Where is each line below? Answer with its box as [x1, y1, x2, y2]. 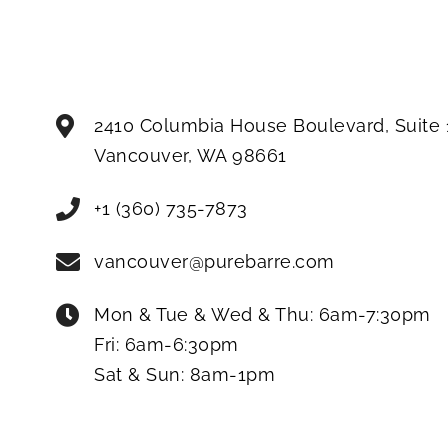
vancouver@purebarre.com [94, 251, 335, 272]
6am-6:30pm [124, 334, 239, 355]
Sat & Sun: [94, 364, 190, 385]
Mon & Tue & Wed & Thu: [94, 304, 319, 325]
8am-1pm [189, 364, 276, 385]
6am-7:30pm [318, 304, 431, 325]
